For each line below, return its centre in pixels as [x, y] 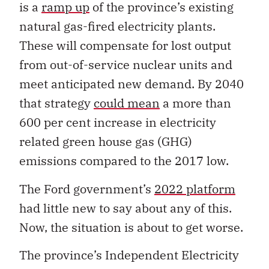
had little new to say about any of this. [125, 208]
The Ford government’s [87, 189]
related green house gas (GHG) [106, 142]
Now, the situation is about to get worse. [131, 227]
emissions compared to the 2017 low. [124, 161]
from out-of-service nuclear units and [126, 65]
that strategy [56, 103]
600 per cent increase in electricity [118, 122]
